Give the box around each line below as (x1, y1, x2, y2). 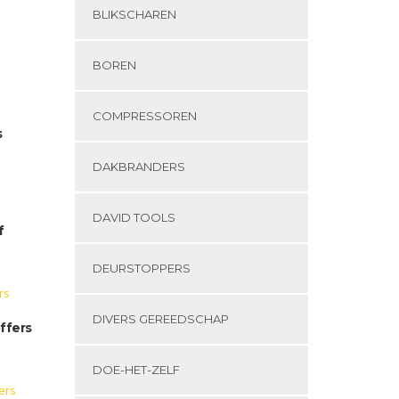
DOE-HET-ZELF (92, 362, 180, 377)
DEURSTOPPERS (92, 261, 191, 275)
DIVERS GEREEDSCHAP (92, 312, 229, 326)
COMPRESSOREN (92, 109, 197, 123)
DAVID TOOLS (92, 210, 175, 224)
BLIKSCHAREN (92, 7, 176, 21)
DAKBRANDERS (92, 159, 185, 174)
